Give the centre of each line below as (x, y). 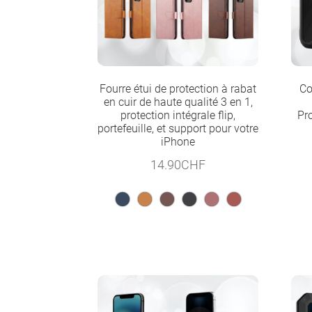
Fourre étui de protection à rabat (178, 88)
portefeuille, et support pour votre (178, 128)
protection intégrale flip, (178, 115)
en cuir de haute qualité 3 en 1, (178, 102)
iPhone (178, 141)
